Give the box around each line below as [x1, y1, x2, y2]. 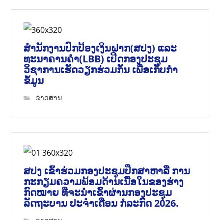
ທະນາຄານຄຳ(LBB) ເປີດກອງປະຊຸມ [24, 52, 168, 66]
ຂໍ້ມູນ [24, 74, 44, 87]
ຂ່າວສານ [35, 93, 62, 103]
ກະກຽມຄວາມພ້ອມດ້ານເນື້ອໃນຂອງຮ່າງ [24, 175, 184, 189]
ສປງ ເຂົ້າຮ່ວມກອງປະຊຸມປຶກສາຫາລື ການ [24, 164, 191, 178]
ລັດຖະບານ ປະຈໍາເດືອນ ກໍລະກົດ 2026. [24, 196, 179, 210]
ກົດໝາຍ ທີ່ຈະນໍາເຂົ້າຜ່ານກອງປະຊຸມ [24, 186, 172, 199]
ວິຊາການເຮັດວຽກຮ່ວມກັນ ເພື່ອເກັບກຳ [24, 63, 178, 77]
